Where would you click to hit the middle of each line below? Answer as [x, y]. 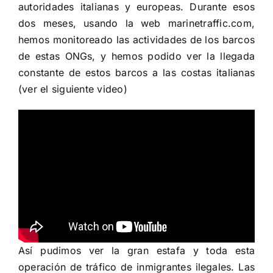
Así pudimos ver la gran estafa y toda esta [136, 251]
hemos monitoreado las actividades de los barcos [136, 39]
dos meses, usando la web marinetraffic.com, [136, 23]
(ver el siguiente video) [73, 89]
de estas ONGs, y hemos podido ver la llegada [136, 56]
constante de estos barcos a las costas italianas [136, 72]
